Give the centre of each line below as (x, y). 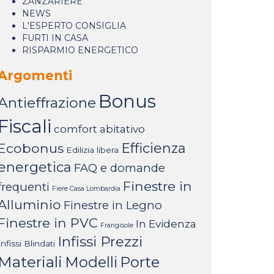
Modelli (91, 262)
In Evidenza (166, 224)
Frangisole (117, 225)
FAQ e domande (120, 168)
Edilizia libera (92, 150)
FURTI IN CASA (55, 38)
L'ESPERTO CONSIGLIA (74, 26)
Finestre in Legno (113, 205)
